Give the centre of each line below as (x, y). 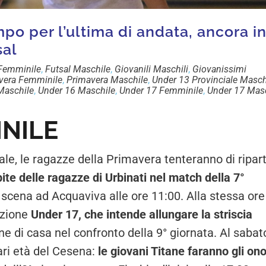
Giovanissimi (219, 69)
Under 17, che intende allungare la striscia (142, 215)
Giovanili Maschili (151, 69)
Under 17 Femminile (161, 91)
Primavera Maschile (107, 80)
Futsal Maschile (78, 69)
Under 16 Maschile (77, 91)
